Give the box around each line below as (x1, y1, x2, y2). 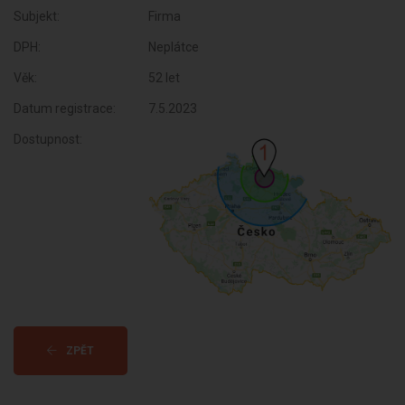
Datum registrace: (14, 101, 116, 116)
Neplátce (148, 40, 200, 54)
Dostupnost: (14, 132, 82, 146)
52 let (148, 71, 181, 85)
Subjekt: (14, 9, 60, 24)
